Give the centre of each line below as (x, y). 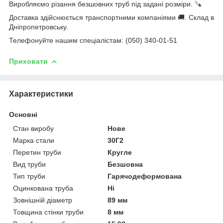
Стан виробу (33, 128)
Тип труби (29, 176)
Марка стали (34, 140)
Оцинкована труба (43, 188)
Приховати (28, 61)
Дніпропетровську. (39, 27)
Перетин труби (37, 152)
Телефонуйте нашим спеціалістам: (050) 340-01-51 (93, 40)
